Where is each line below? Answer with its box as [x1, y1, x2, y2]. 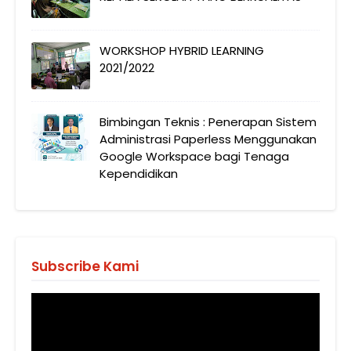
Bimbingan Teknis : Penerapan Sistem [100, 113, 317, 130]
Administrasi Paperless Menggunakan [100, 130, 317, 147]
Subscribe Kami [31, 256, 139, 276]
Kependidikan [100, 165, 178, 182]
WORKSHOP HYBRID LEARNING [100, 42, 264, 59]
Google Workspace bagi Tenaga [100, 147, 289, 165]
